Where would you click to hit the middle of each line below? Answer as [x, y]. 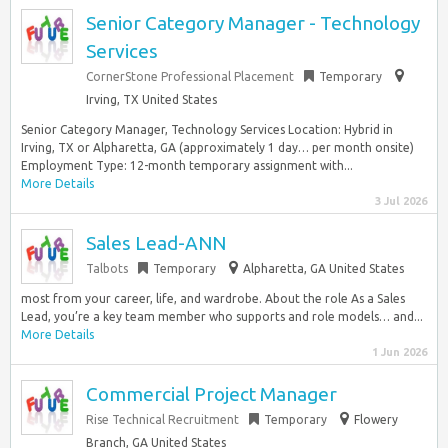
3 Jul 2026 [401, 201]
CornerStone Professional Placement [190, 76]
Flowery [376, 419]
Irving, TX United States [151, 99]
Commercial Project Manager [211, 394]
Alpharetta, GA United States [323, 268]
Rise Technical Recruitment [162, 419]
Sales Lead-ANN [156, 243]
